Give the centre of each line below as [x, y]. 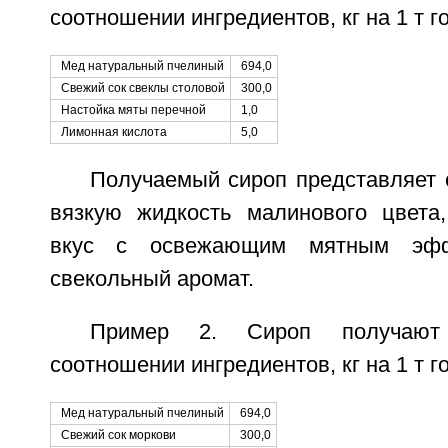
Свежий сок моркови [118, 435]
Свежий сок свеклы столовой [142, 88]
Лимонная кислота [113, 132]
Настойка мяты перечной [133, 110]
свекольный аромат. [151, 279]
